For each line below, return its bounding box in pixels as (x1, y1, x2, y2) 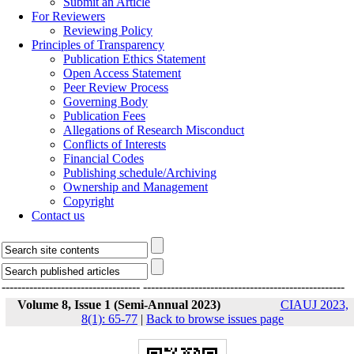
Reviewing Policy (63, 24, 153, 37)
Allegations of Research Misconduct (63, 123, 244, 137)
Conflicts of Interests (63, 137, 166, 151)
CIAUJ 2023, (280, 298, 348, 311)
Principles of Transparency (32, 38, 164, 51)
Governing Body (63, 95, 148, 108)
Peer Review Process (63, 81, 168, 94)
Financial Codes (63, 152, 144, 165)
